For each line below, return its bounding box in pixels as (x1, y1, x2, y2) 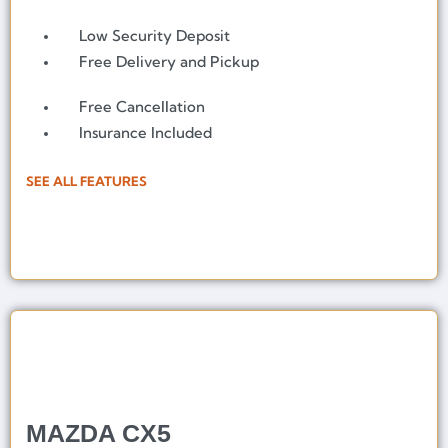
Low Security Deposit (79, 25, 231, 45)
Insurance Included (79, 122, 213, 142)
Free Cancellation (79, 96, 206, 116)
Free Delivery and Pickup (79, 51, 260, 71)
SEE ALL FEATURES (26, 173, 147, 190)
